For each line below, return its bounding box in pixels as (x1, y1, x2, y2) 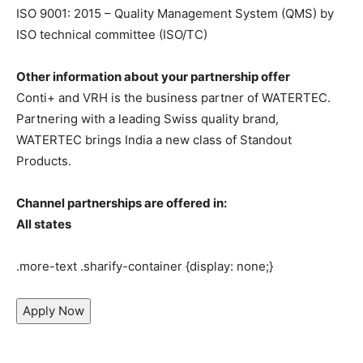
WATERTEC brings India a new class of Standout (16, 131, 292, 147)
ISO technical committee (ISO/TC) (16, 26, 207, 42)
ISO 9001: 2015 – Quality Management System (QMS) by (16, 5, 334, 21)
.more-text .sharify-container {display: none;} (16, 258, 273, 274)
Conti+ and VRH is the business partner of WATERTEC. (16, 89, 331, 105)
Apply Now (23, 302, 84, 318)
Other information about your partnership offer (16, 68, 290, 84)
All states (16, 216, 71, 232)
